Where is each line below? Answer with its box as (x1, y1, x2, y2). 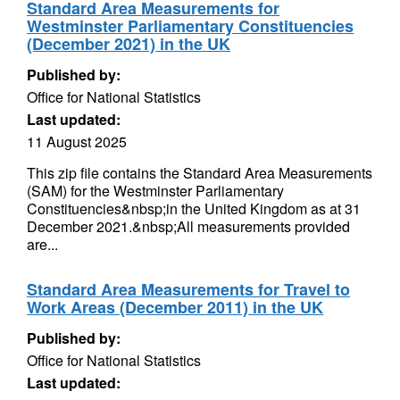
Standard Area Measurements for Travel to (27, 278, 350, 301)
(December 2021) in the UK (27, 32, 230, 55)
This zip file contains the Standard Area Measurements (27, 162, 372, 183)
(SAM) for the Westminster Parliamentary (27, 180, 284, 201)
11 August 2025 (27, 131, 127, 152)
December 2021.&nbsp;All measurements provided (27, 216, 350, 237)
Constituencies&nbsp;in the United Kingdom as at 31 (27, 198, 361, 219)
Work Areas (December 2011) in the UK (27, 296, 323, 319)
